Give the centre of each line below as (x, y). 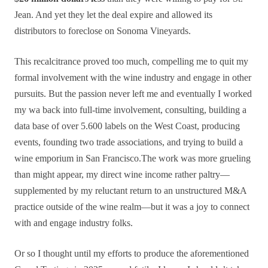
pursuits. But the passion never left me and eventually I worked (133, 94)
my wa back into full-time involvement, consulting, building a (130, 110)
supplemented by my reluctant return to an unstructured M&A (130, 191)
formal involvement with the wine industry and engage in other (133, 77)
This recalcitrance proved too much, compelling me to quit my (131, 61)
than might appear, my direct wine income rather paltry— (122, 174)
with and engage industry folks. (74, 223)
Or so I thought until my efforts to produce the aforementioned (132, 253)
